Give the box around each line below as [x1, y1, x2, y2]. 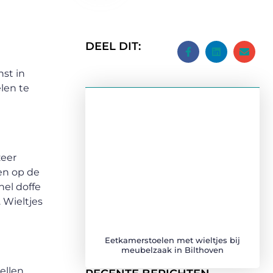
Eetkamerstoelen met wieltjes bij [105, 235, 240, 245]
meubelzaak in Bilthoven [121, 245, 224, 255]
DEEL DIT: [85, 40, 141, 53]
